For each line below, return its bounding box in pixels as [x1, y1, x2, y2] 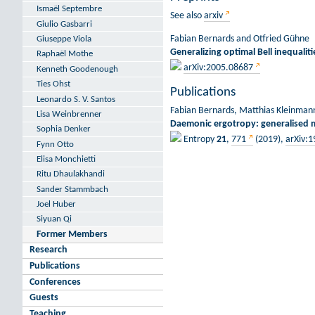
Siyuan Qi [37, 214, 72, 224]
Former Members [37, 229, 108, 240]
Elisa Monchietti [37, 154, 96, 164]
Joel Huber [37, 199, 76, 209]
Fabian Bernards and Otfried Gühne [170, 33, 309, 44]
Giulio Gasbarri [37, 19, 92, 29]
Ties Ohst [37, 79, 70, 89]
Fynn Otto [37, 139, 74, 149]
